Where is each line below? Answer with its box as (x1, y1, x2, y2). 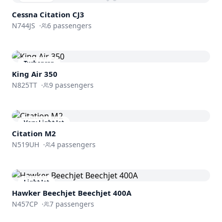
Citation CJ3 (40, 9, 84, 20)
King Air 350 (12, 69, 57, 79)
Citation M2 (12, 128, 56, 139)
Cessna (12, 9, 38, 20)
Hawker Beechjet (12, 188, 76, 198)
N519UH (12, 140, 39, 150)
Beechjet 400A (78, 188, 131, 198)
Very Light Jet (24, 118, 64, 127)
